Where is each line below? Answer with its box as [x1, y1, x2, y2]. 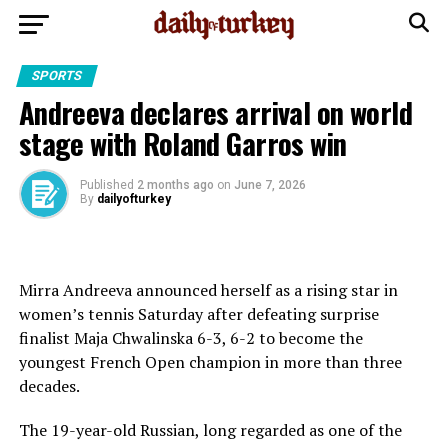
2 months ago [136, 178, 214, 192]
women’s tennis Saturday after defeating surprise [18, 303, 379, 325]
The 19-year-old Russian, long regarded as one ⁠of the [18, 419, 402, 441]
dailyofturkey [96, 192, 171, 206]
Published [79, 178, 134, 192]
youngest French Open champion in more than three [18, 351, 402, 373]
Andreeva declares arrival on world [18, 91, 413, 133]
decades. [18, 375, 80, 397]
